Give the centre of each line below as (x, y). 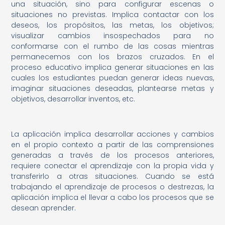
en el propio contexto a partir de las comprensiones (113, 145)
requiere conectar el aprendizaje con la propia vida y (113, 166)
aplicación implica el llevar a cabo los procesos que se (113, 198)
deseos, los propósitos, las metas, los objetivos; (113, 25)
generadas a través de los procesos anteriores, (113, 155)
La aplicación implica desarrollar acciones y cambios (113, 134)
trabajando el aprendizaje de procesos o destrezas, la (113, 187)
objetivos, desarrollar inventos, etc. (73, 99)
